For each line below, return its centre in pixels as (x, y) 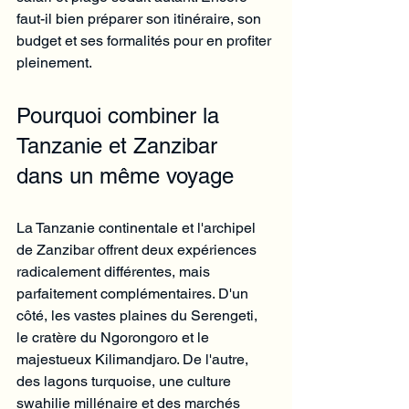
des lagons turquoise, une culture (126, 381)
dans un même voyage (125, 175)
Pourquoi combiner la (121, 115)
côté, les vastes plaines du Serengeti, (139, 315)
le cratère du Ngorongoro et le (115, 337)
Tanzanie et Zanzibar (120, 145)
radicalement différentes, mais (115, 271)
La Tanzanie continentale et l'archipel (138, 227)
